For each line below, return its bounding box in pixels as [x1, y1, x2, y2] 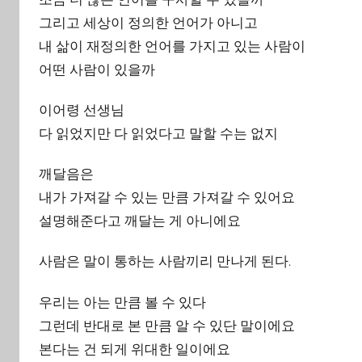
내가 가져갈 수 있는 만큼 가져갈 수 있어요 [39, 189, 295, 206]
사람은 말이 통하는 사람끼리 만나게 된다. [39, 253, 291, 270]
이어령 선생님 [39, 101, 124, 118]
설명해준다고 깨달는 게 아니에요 [39, 213, 241, 229]
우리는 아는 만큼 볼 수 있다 [39, 293, 206, 310]
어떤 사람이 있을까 [39, 61, 155, 78]
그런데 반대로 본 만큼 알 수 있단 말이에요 [39, 317, 295, 334]
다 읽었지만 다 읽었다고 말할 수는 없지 [39, 124, 278, 141]
